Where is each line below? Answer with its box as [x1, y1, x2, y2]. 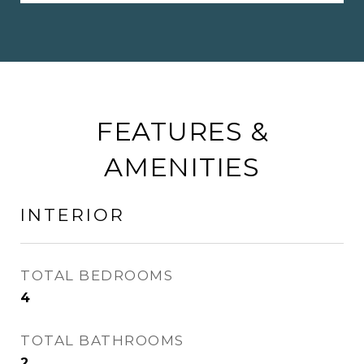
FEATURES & [95, 115, 269, 148]
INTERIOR [20, 205, 125, 226]
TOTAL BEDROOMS [20, 267, 173, 284]
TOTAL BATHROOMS [20, 332, 184, 349]
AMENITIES [104, 151, 260, 184]
